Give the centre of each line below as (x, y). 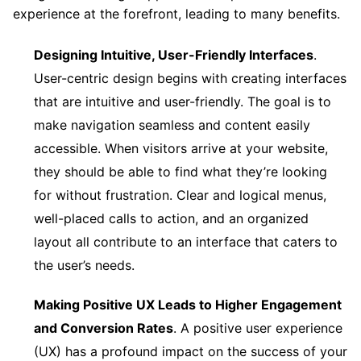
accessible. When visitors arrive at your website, (181, 148)
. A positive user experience (258, 328)
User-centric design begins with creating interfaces (190, 78)
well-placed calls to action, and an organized (171, 218)
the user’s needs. (84, 265)
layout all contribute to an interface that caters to (186, 241)
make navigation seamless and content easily (172, 124)
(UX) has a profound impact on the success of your (191, 351)
